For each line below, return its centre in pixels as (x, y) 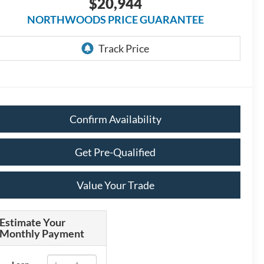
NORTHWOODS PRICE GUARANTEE (115, 20)
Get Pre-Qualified (115, 152)
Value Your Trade (115, 185)
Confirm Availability (115, 119)
